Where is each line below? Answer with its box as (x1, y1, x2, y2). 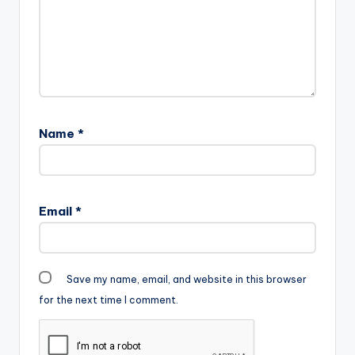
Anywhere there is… (39, 2, 139, 17)
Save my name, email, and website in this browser (66, 273, 307, 286)
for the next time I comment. (39, 294, 178, 307)
